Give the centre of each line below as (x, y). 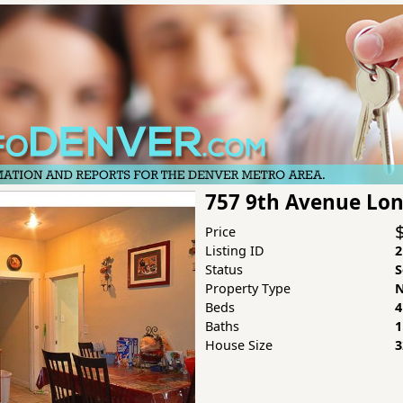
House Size (238, 345)
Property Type (247, 288)
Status (224, 269)
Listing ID (234, 251)
